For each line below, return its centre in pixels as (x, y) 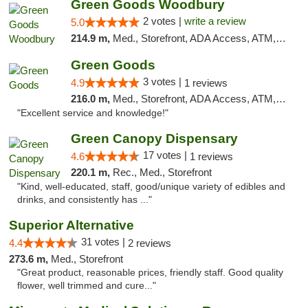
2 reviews (150, 243)
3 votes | (163, 81)
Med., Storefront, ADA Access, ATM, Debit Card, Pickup (194, 38)
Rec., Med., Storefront (162, 172)
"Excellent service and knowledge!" (93, 113)
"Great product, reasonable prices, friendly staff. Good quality (150, 273)
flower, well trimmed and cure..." (87, 286)
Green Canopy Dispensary (154, 139)
